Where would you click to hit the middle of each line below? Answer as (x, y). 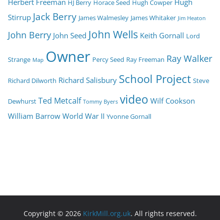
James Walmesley (104, 17)
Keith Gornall (162, 35)
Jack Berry (55, 16)
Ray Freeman (145, 59)
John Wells (113, 34)
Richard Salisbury (88, 80)
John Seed (70, 35)
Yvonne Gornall (129, 116)
